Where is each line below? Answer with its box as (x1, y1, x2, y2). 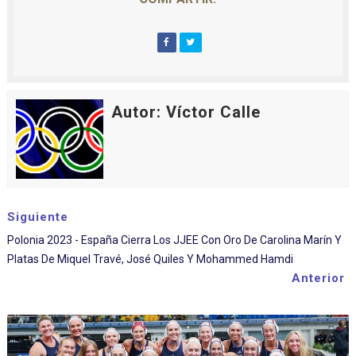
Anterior (292, 271, 346, 285)
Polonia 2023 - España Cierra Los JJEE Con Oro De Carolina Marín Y (6, 234, 342, 246)
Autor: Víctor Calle (110, 103, 261, 122)
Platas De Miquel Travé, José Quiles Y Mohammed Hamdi (6, 253, 293, 265)
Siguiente (6, 210, 68, 224)
